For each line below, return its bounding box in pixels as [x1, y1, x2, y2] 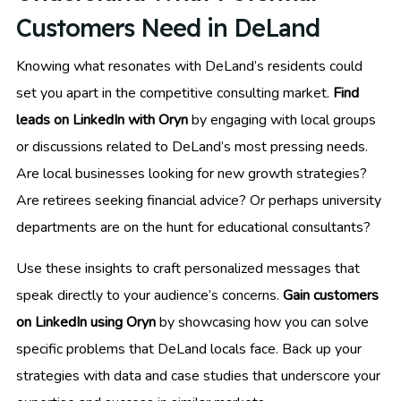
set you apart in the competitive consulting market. [16, 82, 333, 103]
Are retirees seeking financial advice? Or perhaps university [16, 190, 381, 210]
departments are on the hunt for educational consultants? [16, 217, 371, 237]
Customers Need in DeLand [16, 12, 320, 43]
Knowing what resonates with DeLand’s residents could [16, 55, 363, 76]
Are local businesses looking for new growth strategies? [16, 163, 367, 183]
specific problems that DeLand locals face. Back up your [16, 338, 362, 359]
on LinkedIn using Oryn [16, 311, 156, 332]
